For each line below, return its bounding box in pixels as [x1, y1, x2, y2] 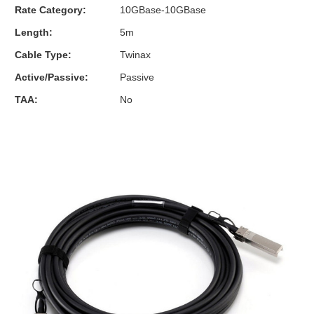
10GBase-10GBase [120, 4, 206, 15]
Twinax [120, 48, 151, 60]
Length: [15, 26, 53, 38]
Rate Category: [15, 4, 86, 15]
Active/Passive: [15, 71, 88, 83]
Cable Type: [15, 48, 71, 60]
